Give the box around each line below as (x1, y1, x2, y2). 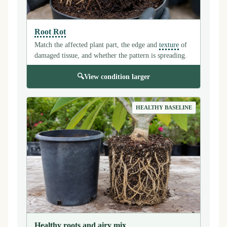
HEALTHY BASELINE (136, 104, 192, 110)
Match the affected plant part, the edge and (34, 40, 159, 49)
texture (159, 40, 179, 49)
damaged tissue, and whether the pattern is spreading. (34, 51, 187, 59)
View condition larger (84, 72, 150, 81)
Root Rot (34, 27, 66, 36)
